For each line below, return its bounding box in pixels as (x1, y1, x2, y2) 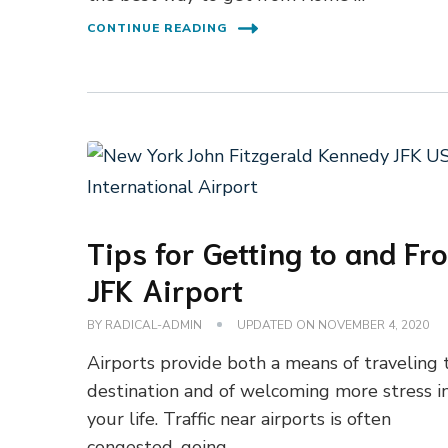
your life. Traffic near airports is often (87, 406, 392, 431)
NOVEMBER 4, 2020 (318, 316, 430, 333)
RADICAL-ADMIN (105, 316, 203, 333)
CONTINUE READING (87, 20, 229, 36)
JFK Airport (87, 268, 244, 308)
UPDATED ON (237, 316, 319, 333)
